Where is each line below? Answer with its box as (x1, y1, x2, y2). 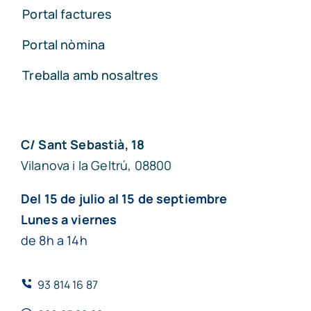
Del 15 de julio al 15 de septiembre (20, 190, 228, 208)
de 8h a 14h (20, 232, 87, 249)
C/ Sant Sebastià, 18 (20, 136, 145, 153)
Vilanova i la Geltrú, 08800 (20, 157, 172, 174)
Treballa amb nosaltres (22, 67, 159, 84)
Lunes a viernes (20, 211, 117, 228)
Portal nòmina (22, 36, 106, 53)
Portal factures (22, 6, 112, 23)
